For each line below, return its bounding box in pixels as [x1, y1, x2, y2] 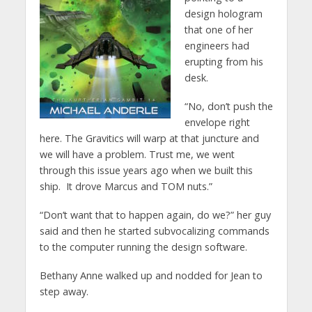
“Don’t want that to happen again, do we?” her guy [39, 208, 271, 221]
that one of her [184, 22, 253, 36]
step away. [39, 284, 88, 298]
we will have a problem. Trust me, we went [39, 147, 235, 161]
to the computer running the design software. [39, 240, 247, 253]
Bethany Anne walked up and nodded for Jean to [39, 268, 263, 282]
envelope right [184, 115, 250, 129]
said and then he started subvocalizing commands [39, 224, 270, 237]
